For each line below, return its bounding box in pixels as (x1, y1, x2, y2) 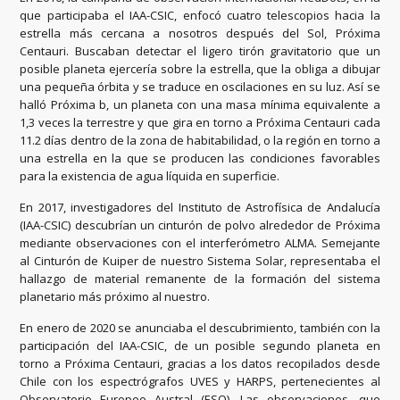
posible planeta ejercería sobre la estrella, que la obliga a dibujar (20, 61, 380, 78)
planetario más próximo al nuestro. (20, 288, 211, 305)
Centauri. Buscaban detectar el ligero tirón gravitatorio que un (20, 43, 380, 60)
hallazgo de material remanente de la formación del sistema (20, 271, 380, 287)
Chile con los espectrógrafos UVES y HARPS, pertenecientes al (20, 373, 380, 390)
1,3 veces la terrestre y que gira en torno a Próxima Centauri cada (20, 114, 380, 131)
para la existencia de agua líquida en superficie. (20, 168, 280, 185)
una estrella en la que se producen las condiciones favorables (20, 150, 380, 167)
